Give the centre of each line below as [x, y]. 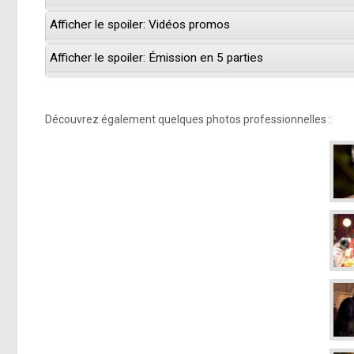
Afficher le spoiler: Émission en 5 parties [156, 58]
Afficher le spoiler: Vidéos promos [140, 25]
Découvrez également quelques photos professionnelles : [188, 120]
